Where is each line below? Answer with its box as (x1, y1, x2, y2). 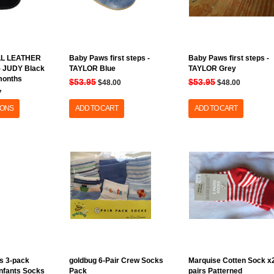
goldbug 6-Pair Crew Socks (69, 256, 164, 265)
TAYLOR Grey (188, 64, 237, 73)
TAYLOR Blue (69, 64, 116, 73)
